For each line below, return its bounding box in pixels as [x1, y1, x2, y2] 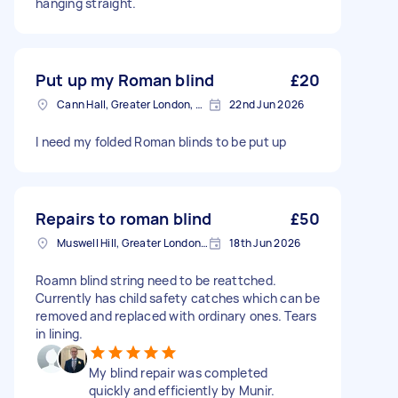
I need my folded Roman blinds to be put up [36, 133, 287, 150]
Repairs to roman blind [36, 208, 212, 229]
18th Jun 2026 [229, 235, 301, 251]
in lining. [36, 325, 84, 342]
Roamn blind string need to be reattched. [36, 272, 276, 289]
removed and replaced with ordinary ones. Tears [36, 307, 317, 324]
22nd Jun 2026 [229, 97, 305, 112]
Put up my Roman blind [36, 69, 215, 91]
